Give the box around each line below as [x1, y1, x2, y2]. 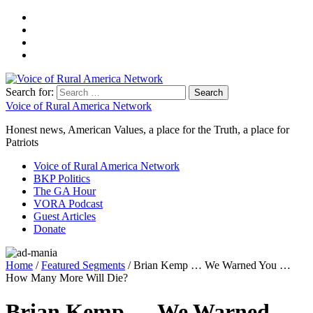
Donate [34, 223, 66, 235]
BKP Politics [34, 173, 90, 184]
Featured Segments [41, 259, 125, 271]
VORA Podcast [34, 198, 103, 210]
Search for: [6, 86, 54, 98]
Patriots [6, 136, 38, 148]
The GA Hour [34, 185, 96, 197]
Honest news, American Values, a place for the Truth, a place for [6, 124, 289, 136]
